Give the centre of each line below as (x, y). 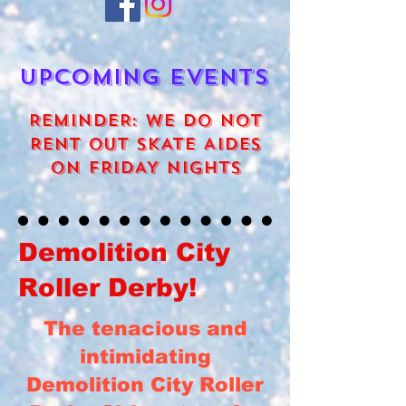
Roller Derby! (107, 288)
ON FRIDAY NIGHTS (145, 168)
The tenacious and (145, 329)
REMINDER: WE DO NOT (145, 121)
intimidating (145, 357)
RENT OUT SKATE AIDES (145, 144)
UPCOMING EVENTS (144, 77)
